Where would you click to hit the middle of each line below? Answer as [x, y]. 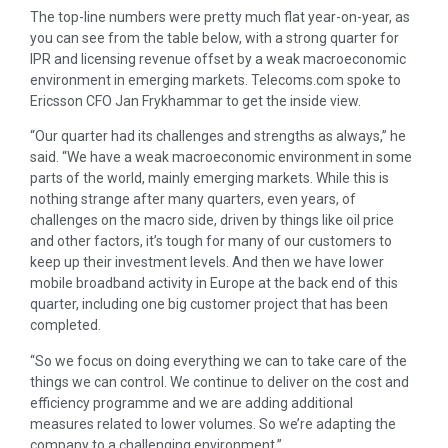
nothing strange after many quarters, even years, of [193, 199]
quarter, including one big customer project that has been [209, 304]
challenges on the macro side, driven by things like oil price [212, 220]
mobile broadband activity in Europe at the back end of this [214, 283]
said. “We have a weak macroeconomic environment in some [221, 157]
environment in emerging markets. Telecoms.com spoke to [215, 79]
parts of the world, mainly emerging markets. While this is [209, 178]
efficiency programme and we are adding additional [191, 402]
